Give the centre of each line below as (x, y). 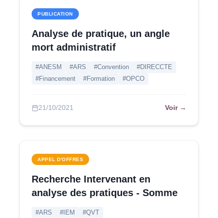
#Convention (111, 67)
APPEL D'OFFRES (60, 159)
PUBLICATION (55, 14)
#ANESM (49, 67)
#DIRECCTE (154, 67)
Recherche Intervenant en (91, 179)
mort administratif (74, 47)
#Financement (55, 79)
